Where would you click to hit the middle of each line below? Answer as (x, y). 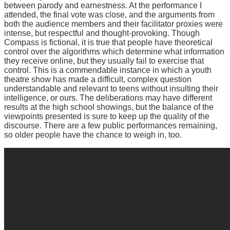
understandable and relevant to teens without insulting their (111, 89)
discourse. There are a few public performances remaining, (111, 126)
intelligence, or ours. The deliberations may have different (108, 98)
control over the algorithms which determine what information (114, 52)
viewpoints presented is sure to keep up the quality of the (107, 117)
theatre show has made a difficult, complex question (98, 80)
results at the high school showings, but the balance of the (109, 107)
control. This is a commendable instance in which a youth (108, 70)
